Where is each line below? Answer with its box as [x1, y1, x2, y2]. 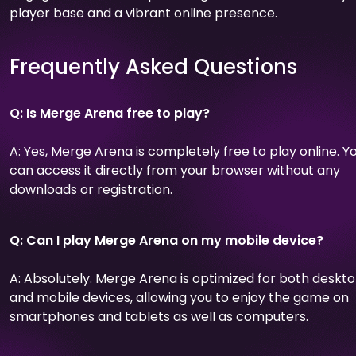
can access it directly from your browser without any [10, 161, 340, 180]
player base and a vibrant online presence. [10, 3, 277, 22]
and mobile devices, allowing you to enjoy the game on [10, 288, 349, 307]
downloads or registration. [10, 180, 172, 199]
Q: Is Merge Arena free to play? [10, 103, 210, 122]
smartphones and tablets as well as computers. [10, 307, 308, 326]
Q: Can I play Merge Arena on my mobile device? [10, 230, 323, 250]
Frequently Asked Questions [10, 52, 297, 81]
